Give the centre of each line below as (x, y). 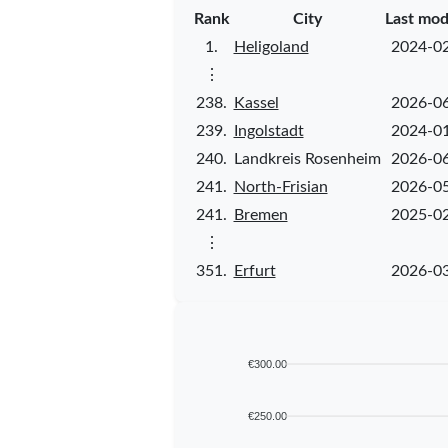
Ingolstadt (268, 130)
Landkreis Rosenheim (307, 158)
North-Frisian (280, 186)
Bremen (260, 214)
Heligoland (271, 46)
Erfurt (254, 270)
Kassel (256, 102)
